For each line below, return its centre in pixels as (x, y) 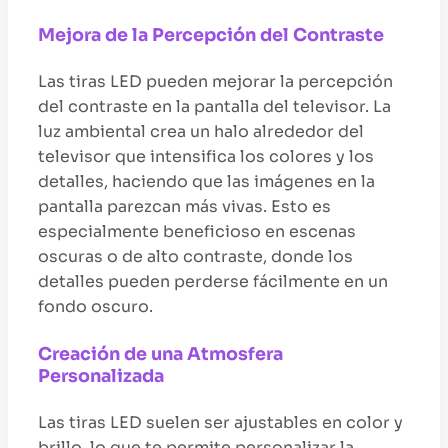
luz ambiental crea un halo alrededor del (201, 132)
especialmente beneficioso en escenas (197, 232)
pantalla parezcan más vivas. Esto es (184, 207)
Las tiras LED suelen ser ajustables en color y (220, 423)
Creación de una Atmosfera (160, 353)
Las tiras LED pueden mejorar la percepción (215, 82)
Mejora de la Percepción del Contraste (211, 34)
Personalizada (101, 375)
